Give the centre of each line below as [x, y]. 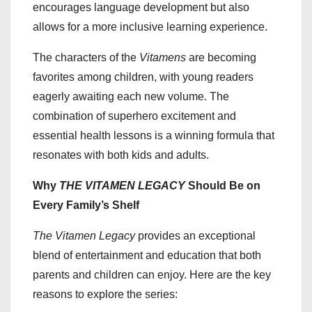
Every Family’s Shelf [86, 205]
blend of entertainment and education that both [147, 255]
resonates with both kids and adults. [121, 155]
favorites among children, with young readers [143, 77]
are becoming [221, 57]
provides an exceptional [195, 235]
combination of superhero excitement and [134, 116]
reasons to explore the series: [105, 294]
